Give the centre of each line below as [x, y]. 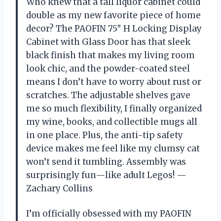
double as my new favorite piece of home [113, 16]
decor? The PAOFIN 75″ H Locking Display [114, 29]
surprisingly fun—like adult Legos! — [106, 175]
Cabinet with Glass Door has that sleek [108, 42]
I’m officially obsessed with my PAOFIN [109, 214]
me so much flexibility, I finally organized [114, 109]
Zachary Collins [59, 189]
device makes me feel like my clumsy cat [113, 149]
